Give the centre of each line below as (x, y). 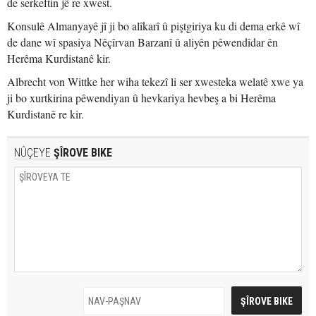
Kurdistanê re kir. (45, 114)
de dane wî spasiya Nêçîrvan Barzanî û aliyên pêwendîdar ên (142, 42)
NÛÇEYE (32, 153)
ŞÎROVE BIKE (81, 153)
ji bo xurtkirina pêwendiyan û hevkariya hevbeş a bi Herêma (141, 98)
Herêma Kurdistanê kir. (59, 58)
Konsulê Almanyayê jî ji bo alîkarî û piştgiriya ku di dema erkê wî (153, 26)
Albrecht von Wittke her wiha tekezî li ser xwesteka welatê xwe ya (155, 81)
